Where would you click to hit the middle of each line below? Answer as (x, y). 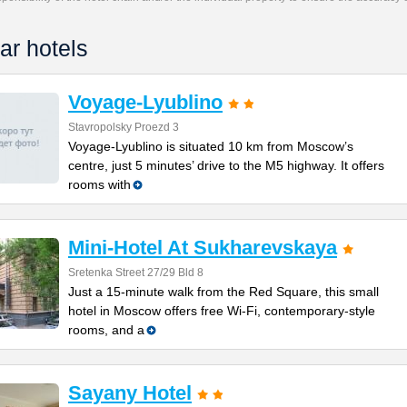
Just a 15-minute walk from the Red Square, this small (223, 292)
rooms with (99, 184)
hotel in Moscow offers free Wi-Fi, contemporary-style (222, 311)
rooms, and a (106, 330)
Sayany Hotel (130, 393)
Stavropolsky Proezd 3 (124, 127)
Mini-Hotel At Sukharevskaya (203, 248)
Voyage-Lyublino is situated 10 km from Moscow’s (211, 146)
